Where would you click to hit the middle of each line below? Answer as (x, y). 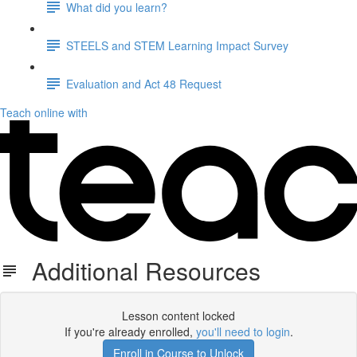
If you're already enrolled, (130, 331)
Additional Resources (140, 271)
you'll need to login (243, 331)
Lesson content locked (178, 316)
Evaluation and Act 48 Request (144, 83)
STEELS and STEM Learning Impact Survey (177, 45)
